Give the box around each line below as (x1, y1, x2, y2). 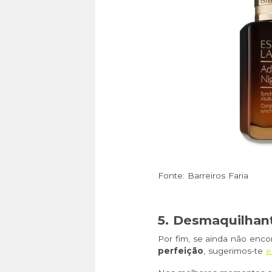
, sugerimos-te (203, 246, 266, 256)
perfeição (158, 246, 203, 256)
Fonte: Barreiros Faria (158, 171, 248, 181)
